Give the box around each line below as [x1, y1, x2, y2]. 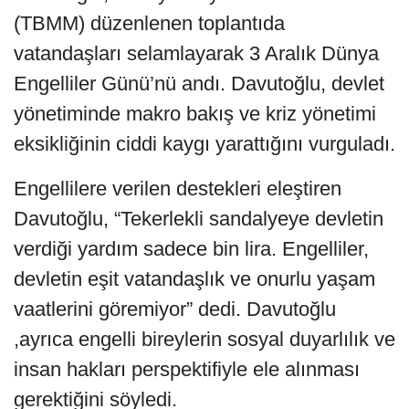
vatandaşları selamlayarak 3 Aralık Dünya [14, 41, 379, 65]
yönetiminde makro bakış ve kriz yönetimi [14, 101, 376, 125]
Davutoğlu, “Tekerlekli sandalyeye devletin [14, 206, 383, 230]
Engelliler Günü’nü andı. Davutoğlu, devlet [14, 71, 384, 95]
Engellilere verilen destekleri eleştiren [14, 176, 341, 200]
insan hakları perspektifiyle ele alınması [14, 357, 360, 381]
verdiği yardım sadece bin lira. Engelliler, [14, 236, 369, 260]
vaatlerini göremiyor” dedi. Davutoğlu [14, 297, 336, 320]
